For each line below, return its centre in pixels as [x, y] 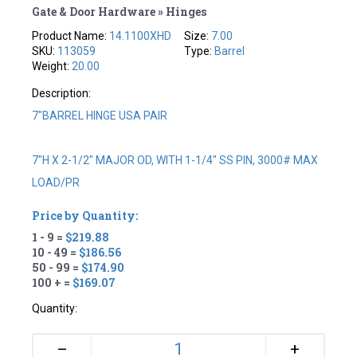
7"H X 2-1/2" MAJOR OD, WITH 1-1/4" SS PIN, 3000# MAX [175, 160]
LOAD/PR [56, 182]
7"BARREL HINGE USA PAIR [100, 115]
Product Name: [71, 35]
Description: [62, 93]
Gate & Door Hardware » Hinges [120, 11]
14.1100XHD [141, 35]
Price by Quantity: [85, 215]
